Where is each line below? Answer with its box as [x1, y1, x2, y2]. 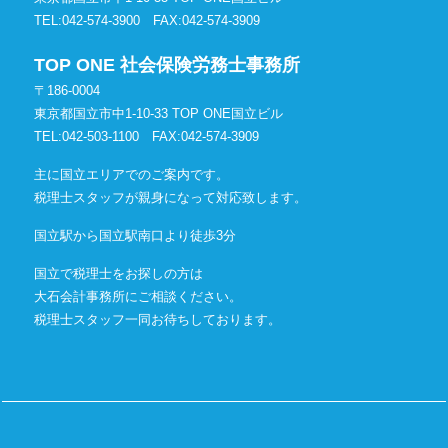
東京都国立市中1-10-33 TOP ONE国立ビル [34, 106, 284, 122]
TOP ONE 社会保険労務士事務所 [34, 55, 301, 76]
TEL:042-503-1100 [34, 129, 153, 145]
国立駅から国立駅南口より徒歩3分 [34, 228, 237, 244]
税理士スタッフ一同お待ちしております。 [34, 312, 282, 328]
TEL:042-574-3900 [34, 13, 154, 29]
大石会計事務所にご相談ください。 [34, 289, 243, 305]
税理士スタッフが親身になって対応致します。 [34, 190, 308, 206]
